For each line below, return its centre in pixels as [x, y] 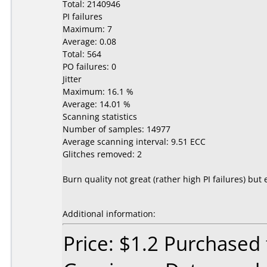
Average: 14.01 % [97, 104]
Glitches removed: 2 [102, 154]
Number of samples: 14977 [117, 129]
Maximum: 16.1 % [98, 91]
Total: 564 [82, 54]
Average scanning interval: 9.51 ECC [134, 142]
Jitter [72, 79]
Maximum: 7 [87, 29]
